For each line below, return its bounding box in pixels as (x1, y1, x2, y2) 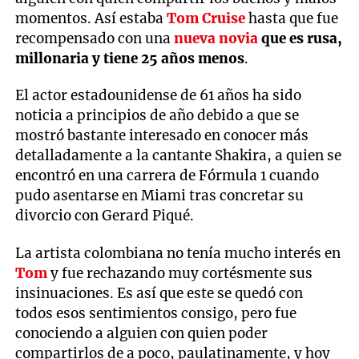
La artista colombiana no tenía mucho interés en (15, 244, 341, 262)
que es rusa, (258, 30, 343, 48)
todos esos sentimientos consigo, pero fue (15, 304, 297, 322)
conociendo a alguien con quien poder (15, 324, 268, 342)
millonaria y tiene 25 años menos (15, 50, 245, 68)
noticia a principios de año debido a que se (15, 107, 300, 125)
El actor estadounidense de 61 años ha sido (15, 87, 302, 105)
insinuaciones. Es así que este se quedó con (15, 284, 304, 302)
